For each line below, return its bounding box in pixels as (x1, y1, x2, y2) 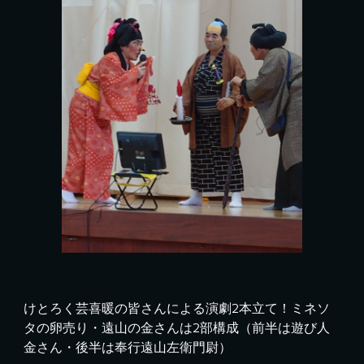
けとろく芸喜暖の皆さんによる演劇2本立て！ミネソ (24, 301, 331, 315)
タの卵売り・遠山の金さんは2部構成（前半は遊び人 (24, 320, 331, 335)
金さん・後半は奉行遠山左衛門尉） (24, 340, 232, 354)
